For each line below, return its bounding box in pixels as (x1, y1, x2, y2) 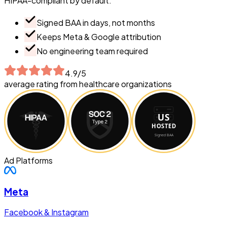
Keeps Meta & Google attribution (36, 31, 161, 42)
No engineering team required (36, 45, 148, 56)
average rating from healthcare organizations (4, 78, 172, 89)
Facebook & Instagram (4, 207, 89, 218)
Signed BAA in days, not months (36, 17, 155, 28)
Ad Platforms (4, 155, 53, 166)
